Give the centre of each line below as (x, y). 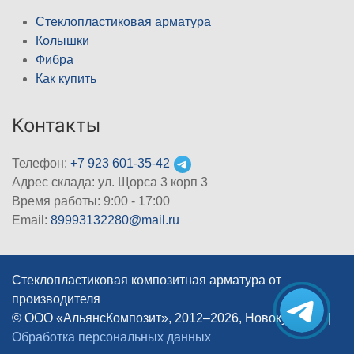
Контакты (56, 126)
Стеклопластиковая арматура (123, 22)
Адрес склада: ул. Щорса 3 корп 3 (110, 183)
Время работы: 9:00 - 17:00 (91, 201)
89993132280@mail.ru (115, 220)
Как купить (66, 79)
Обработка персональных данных (111, 337)
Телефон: (41, 164)
